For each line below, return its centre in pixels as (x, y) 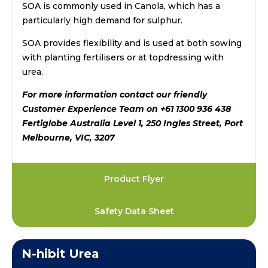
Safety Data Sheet (134, 211)
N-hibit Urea (60, 253)
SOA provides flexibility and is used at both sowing (132, 43)
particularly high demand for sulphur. (102, 20)
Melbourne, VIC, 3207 (68, 137)
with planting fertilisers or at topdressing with (123, 57)
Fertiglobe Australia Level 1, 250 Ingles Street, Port (133, 123)
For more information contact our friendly (115, 94)
